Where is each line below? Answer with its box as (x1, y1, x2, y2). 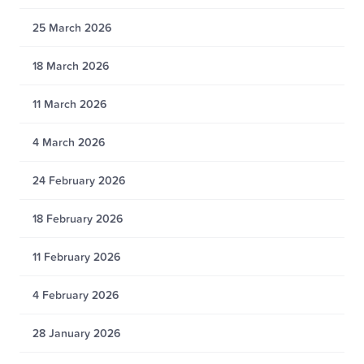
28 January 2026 (32, 325, 120, 341)
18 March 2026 (32, 58, 109, 74)
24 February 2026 (32, 172, 125, 188)
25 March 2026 (32, 19, 111, 36)
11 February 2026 (32, 249, 120, 265)
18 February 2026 (32, 210, 123, 227)
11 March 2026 (32, 96, 106, 112)
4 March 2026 (32, 134, 105, 150)
